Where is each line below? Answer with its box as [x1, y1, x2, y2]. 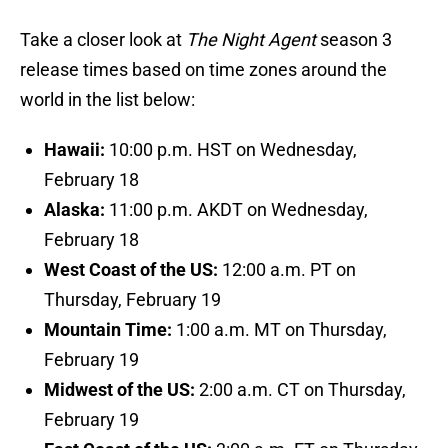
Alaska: [44, 199, 105, 221]
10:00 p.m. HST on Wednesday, [109, 139, 357, 161]
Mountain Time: [44, 319, 172, 341]
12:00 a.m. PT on [222, 259, 356, 281]
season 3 [316, 29, 392, 51]
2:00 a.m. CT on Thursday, [195, 379, 406, 401]
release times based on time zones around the [20, 59, 387, 81]
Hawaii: [44, 139, 109, 161]
